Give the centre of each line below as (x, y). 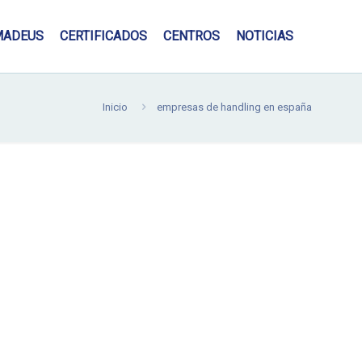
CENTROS (192, 36)
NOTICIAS (265, 36)
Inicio (115, 107)
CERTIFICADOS (103, 36)
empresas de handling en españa (234, 107)
